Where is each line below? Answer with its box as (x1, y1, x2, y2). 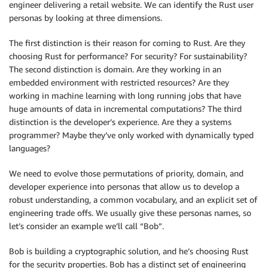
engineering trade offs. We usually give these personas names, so (9, 208, 251, 218)
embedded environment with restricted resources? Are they (9, 77, 229, 88)
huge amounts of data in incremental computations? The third (9, 103, 242, 114)
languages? (9, 143, 50, 154)
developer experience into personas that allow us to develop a (9, 181, 239, 192)
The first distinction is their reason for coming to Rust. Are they (9, 38, 245, 48)
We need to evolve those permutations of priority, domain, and (9, 168, 243, 179)
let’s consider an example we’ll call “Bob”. (9, 221, 164, 232)
